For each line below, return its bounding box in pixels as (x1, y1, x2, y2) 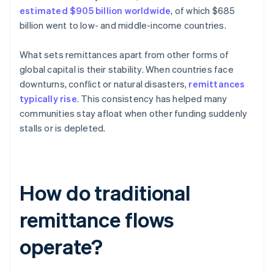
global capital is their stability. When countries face (20, 63, 234, 76)
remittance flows (20, 206, 174, 233)
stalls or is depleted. (20, 122, 106, 135)
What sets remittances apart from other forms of (20, 48, 229, 61)
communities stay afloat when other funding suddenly (20, 107, 248, 120)
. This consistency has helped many (76, 92, 228, 105)
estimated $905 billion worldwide (20, 4, 171, 17)
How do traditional (20, 179, 191, 206)
